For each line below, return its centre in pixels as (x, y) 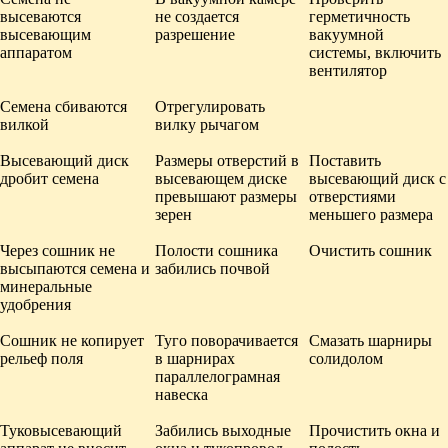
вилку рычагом (207, 124)
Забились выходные (223, 430)
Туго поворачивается (226, 340)
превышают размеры (226, 196)
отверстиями (352, 196)
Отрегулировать (210, 106)
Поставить (345, 160)
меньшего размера (371, 214)
